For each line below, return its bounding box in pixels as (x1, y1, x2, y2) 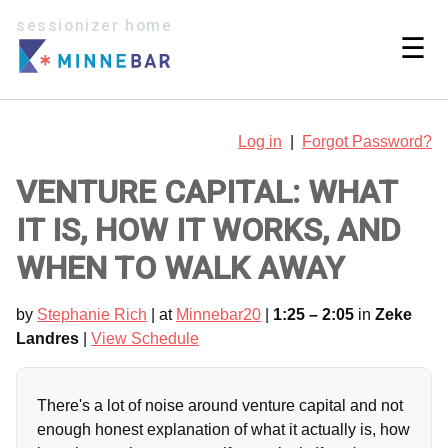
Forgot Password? (302, 132, 432, 150)
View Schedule (91, 329, 199, 347)
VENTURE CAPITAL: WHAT (16, 172, 397, 211)
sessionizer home (16, 17, 173, 35)
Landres (16, 329, 79, 347)
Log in (238, 132, 282, 150)
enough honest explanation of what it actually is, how (37, 420, 410, 438)
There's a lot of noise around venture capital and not (37, 396, 403, 414)
